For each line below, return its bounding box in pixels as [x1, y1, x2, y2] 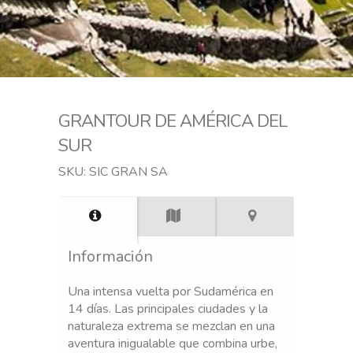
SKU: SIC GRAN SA [58, 162, 168, 180]
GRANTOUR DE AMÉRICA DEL [58, 108, 287, 133]
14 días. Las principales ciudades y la [67, 299, 268, 318]
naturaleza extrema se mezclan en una [67, 317, 275, 335]
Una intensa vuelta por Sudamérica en [67, 282, 273, 300]
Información [67, 245, 153, 267]
